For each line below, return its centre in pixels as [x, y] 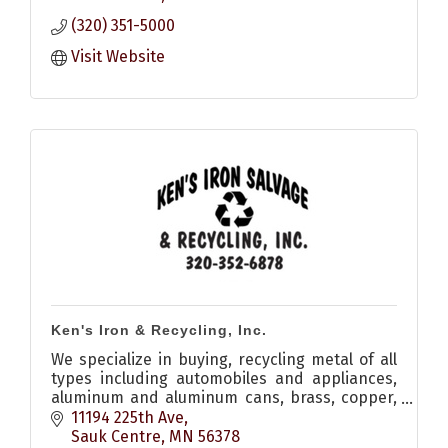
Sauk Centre [116, 436]
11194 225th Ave [127, 417]
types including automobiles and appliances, [224, 378]
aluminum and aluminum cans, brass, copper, [224, 397]
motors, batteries [115, 435]
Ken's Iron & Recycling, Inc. [159, 329]
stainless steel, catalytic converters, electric [224, 416]
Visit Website [118, 56]
